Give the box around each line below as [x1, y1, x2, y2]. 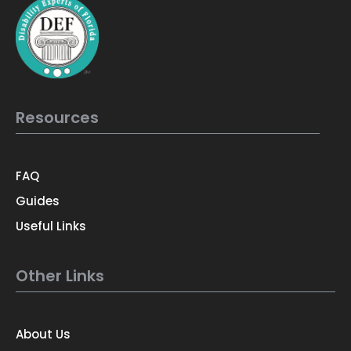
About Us [16, 326, 71, 343]
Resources [16, 107, 99, 129]
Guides [16, 193, 60, 210]
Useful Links [16, 218, 86, 235]
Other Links [16, 265, 104, 288]
